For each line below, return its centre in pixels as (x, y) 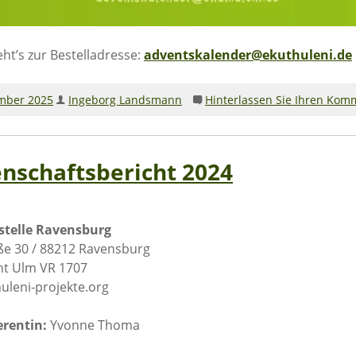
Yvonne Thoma (93, 325)
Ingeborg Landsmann (125, 100)
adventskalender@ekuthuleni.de (248, 55)
